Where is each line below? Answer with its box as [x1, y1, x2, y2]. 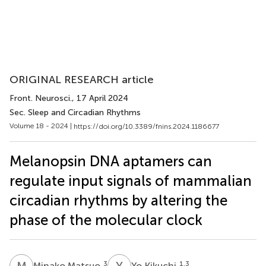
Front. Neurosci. [9, 93, 72, 103]
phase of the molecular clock [9, 211, 202, 229]
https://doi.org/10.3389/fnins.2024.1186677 [74, 122, 219, 131]
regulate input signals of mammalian [9, 172, 252, 189]
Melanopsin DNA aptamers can [9, 152, 212, 170]
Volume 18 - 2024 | [9, 122, 74, 130]
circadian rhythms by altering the [9, 191, 227, 209]
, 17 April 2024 [72, 93, 128, 103]
